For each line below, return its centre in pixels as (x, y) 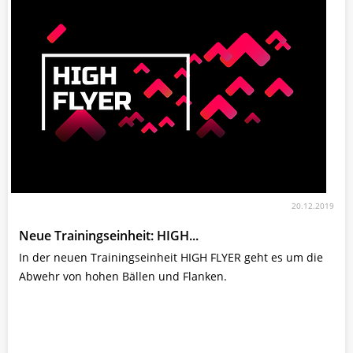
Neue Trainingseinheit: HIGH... (109, 235)
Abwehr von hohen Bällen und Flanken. (123, 276)
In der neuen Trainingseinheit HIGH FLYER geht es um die (171, 257)
